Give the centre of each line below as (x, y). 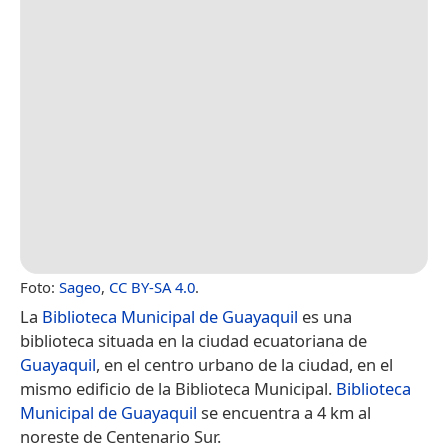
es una (325, 317)
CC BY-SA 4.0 (152, 287)
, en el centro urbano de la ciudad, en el (244, 365)
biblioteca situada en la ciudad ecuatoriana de (193, 341)
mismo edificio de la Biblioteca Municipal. (178, 389)
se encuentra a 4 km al (284, 413)
